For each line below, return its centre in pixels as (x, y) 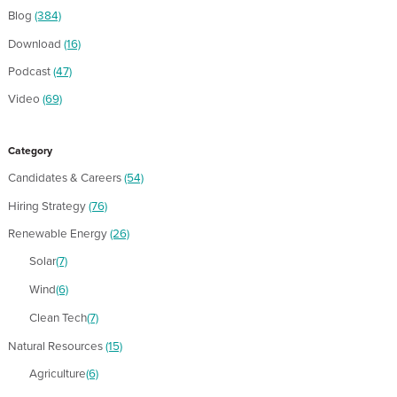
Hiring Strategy (48, 205)
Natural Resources (57, 346)
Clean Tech (58, 318)
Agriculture (58, 374)
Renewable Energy (59, 233)
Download (36, 43)
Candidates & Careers (66, 178)
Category (30, 151)
